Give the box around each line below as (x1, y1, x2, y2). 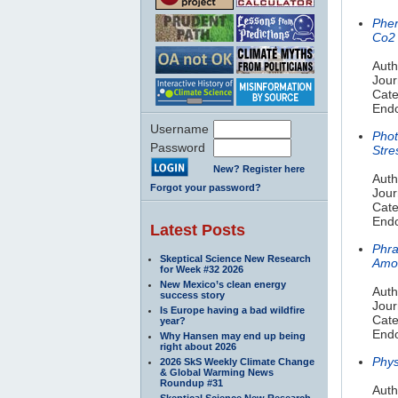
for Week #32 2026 (160, 263, 243, 275)
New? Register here (213, 163, 305, 174)
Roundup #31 (160, 377, 223, 388)
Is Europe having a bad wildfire (160, 304, 305, 315)
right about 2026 (160, 340, 236, 352)
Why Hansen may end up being (160, 330, 306, 341)
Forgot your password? (150, 181, 261, 193)
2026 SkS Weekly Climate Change (160, 355, 314, 367)
